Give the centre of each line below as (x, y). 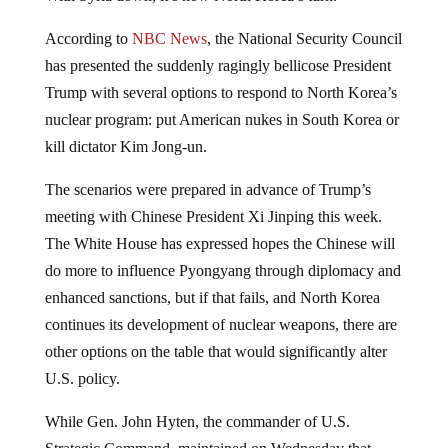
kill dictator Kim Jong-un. (125, 146)
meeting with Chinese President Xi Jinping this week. (213, 216)
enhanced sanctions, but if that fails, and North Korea (212, 297)
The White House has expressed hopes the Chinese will (219, 243)
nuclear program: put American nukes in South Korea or (221, 119)
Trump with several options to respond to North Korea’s (220, 92)
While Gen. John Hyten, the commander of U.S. (197, 421)
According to (88, 38)
